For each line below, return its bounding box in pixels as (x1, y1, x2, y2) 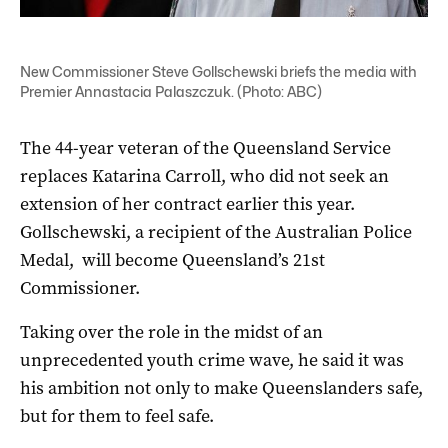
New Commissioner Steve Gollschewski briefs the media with (20, 62, 417, 80)
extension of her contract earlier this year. (20, 191, 355, 216)
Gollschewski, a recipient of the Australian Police (20, 219, 412, 244)
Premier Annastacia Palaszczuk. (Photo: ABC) (20, 82, 322, 100)
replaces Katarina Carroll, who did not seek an (20, 163, 389, 188)
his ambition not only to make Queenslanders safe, (20, 375, 423, 400)
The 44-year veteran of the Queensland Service (20, 135, 391, 160)
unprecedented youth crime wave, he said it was (20, 347, 404, 372)
